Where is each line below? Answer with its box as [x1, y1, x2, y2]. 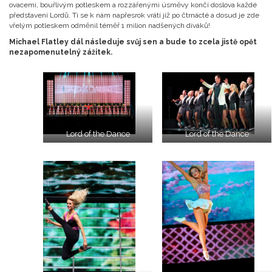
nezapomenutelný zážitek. [9, 48, 114, 57]
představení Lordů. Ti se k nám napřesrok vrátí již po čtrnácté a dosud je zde [9, 11, 259, 20]
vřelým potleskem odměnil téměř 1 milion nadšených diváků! [9, 21, 210, 30]
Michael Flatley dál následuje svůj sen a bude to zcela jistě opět [9, 38, 257, 47]
